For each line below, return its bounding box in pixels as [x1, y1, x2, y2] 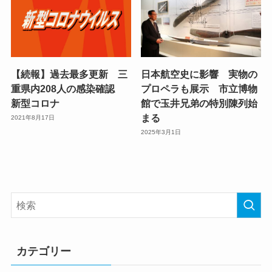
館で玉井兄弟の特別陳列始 [141, 97, 258, 109]
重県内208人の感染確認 [10, 83, 124, 94]
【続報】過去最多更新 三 [10, 68, 127, 80]
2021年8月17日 [10, 114, 55, 121]
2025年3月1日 [141, 129, 182, 136]
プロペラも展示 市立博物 [141, 83, 258, 94]
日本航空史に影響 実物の [141, 68, 258, 80]
